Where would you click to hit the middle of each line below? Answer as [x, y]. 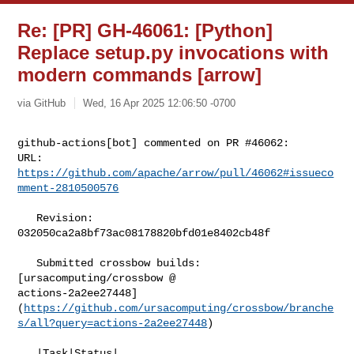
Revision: [27, 218]
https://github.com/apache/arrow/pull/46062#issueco [176, 173]
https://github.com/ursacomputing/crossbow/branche [179, 308]
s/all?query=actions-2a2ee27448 [113, 323]
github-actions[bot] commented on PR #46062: [154, 143]
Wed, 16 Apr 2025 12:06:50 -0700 [160, 103]
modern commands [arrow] [140, 75]
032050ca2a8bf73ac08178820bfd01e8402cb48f [144, 233]
